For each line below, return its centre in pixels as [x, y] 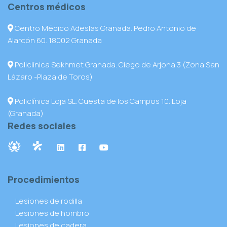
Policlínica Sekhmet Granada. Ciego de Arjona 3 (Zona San [116, 64]
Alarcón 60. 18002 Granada [55, 40]
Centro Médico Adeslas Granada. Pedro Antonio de [105, 28]
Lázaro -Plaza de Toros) [50, 77]
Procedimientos [44, 179]
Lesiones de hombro [52, 213]
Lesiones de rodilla [49, 201]
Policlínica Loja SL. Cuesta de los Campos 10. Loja [100, 101]
